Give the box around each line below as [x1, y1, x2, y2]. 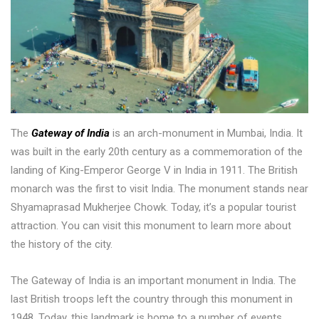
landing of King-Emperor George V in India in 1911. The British [11, 163, 298, 177]
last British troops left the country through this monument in [11, 292, 293, 305]
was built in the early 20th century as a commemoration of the [11, 145, 303, 158]
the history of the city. [11, 237, 113, 251]
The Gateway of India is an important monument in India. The [11, 273, 296, 287]
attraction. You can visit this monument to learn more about [11, 219, 291, 232]
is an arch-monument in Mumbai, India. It [110, 126, 303, 140]
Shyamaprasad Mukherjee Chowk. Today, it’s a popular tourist [11, 200, 296, 214]
